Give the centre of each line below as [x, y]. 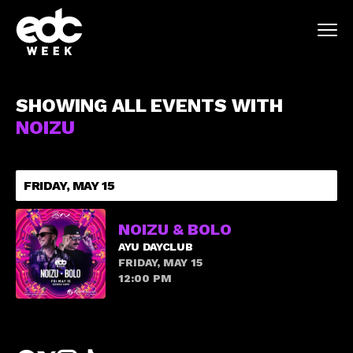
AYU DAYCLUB [156, 247]
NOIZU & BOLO [175, 229]
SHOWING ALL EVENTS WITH [149, 106]
